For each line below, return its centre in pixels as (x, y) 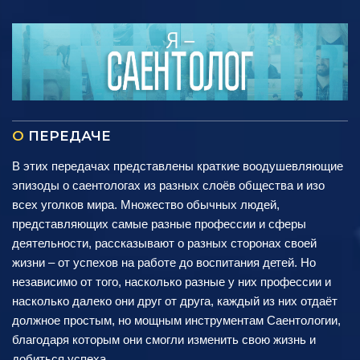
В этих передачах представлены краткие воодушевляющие (178, 166)
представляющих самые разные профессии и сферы (159, 223)
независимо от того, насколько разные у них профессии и (172, 281)
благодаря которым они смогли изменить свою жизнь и (164, 339)
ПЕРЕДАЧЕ (70, 135)
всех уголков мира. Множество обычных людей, (146, 204)
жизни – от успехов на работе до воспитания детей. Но (164, 262)
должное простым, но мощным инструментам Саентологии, (176, 320)
